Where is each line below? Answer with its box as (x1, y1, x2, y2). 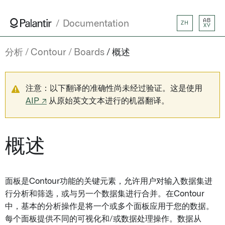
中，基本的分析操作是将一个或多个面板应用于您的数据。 (5, 202, 214, 210)
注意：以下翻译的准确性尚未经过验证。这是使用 (26, 84, 202, 92)
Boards (74, 48, 104, 57)
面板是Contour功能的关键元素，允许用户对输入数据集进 (5, 177, 212, 185)
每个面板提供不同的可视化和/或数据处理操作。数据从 (5, 215, 201, 223)
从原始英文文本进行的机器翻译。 (47, 97, 169, 105)
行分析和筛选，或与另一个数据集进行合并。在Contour (5, 190, 204, 198)
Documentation (63, 20, 129, 29)
